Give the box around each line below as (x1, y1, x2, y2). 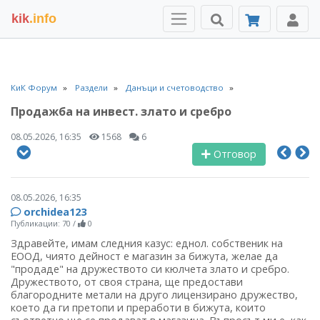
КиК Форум (11, 82, 57, 93)
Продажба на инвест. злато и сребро (11, 104, 231, 119)
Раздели (75, 82, 108, 93)
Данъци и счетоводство (126, 82, 224, 93)
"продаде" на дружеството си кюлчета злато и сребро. (11, 262, 289, 276)
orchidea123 (24, 205, 86, 219)
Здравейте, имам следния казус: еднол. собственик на (11, 236, 283, 250)
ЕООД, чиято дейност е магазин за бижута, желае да (11, 249, 278, 263)
